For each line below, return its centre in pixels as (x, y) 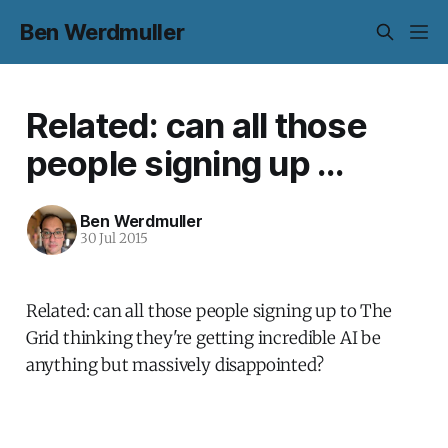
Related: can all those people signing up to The (208, 310)
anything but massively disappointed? (174, 364)
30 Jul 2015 (113, 239)
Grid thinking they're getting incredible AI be (203, 337)
